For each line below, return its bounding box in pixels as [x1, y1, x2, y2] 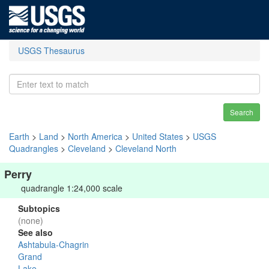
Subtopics [18, 202, 60, 214]
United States [132, 130, 183, 142]
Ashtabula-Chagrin [18, 238, 89, 250]
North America [68, 130, 122, 142]
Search [230, 107, 253, 117]
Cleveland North [115, 142, 177, 154]
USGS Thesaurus [18, 44, 85, 56]
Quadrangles [9, 142, 58, 154]
